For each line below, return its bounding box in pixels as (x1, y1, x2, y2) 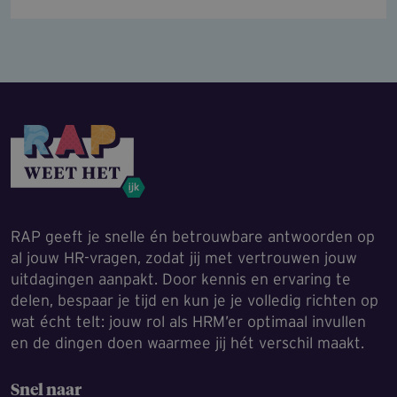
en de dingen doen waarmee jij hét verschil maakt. (11, 334, 364, 352)
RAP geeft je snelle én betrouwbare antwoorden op (11, 228, 375, 245)
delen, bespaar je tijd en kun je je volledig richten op (11, 292, 378, 309)
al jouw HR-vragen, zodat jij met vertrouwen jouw (11, 249, 357, 267)
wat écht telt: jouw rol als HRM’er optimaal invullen (11, 313, 366, 331)
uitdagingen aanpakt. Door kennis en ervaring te (11, 270, 351, 288)
